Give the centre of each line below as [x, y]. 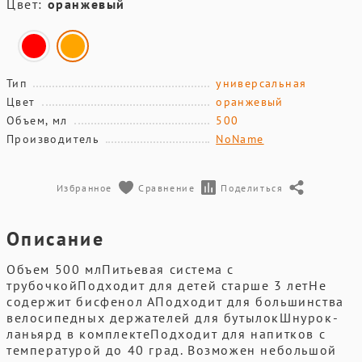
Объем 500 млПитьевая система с [121, 269]
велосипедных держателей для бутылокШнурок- [173, 318]
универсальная [261, 83]
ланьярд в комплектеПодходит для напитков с [166, 334]
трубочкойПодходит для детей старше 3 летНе [167, 285]
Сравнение [167, 187]
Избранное [84, 187]
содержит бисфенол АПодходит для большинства [175, 301]
